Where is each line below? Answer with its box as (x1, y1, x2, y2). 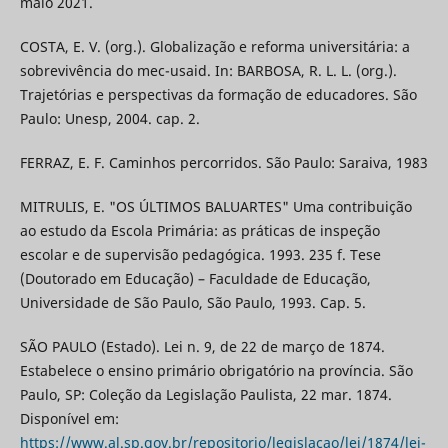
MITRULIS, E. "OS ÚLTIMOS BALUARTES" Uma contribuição (19, 196, 412, 216)
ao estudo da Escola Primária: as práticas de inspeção (19, 220, 380, 240)
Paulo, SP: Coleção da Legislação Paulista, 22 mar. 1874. (19, 384, 392, 404)
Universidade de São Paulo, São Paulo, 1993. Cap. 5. (19, 292, 366, 312)
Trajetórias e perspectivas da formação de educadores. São (19, 84, 417, 104)
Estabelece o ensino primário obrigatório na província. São (19, 360, 413, 380)
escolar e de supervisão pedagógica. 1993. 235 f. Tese (19, 244, 381, 264)
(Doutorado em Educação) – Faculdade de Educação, (19, 268, 371, 288)
